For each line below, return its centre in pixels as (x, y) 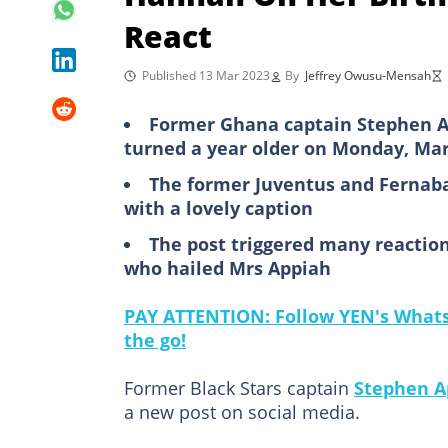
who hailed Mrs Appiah (227, 267)
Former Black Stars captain (239, 387)
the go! (155, 339)
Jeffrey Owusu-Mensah (368, 75)
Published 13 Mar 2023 (206, 75)
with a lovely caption (218, 207)
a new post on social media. (242, 411)
